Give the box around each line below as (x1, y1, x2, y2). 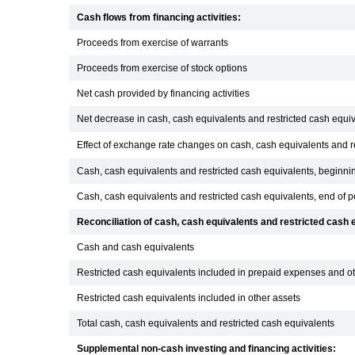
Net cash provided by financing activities (77, 89, 250, 98)
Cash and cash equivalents (77, 242, 194, 252)
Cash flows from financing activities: (77, 13, 241, 22)
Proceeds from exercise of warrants (77, 38, 228, 48)
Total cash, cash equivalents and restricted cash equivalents (77, 319, 334, 328)
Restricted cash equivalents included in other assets (77, 293, 300, 303)
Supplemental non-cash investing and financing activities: (77, 344, 336, 353)
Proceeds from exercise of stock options (77, 63, 247, 73)
